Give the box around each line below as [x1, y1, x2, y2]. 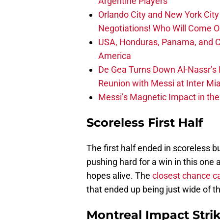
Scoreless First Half [86, 115, 203, 130]
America [98, 51, 131, 61]
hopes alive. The [86, 170, 152, 181]
